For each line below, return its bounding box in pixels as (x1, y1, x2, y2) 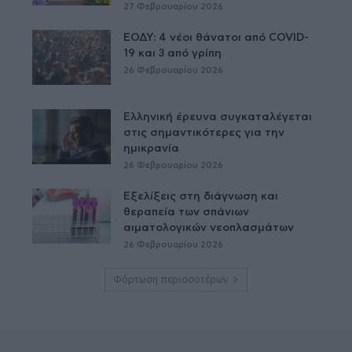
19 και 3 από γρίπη (123, 47, 222, 59)
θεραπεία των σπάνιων (123, 206, 250, 218)
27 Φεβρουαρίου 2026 (123, 2, 224, 11)
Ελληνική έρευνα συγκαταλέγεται (123, 111, 313, 123)
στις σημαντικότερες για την (123, 126, 285, 138)
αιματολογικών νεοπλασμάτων (123, 222, 295, 233)
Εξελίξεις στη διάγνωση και (123, 190, 279, 202)
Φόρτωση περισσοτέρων (113, 272, 228, 286)
